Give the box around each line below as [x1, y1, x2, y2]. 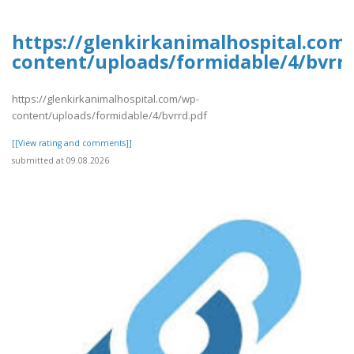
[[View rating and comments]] [12, 137, 132, 149]
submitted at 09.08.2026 [12, 154, 109, 166]
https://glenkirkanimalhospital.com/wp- [12, 91, 199, 106]
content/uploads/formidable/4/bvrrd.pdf [12, 107, 207, 122]
